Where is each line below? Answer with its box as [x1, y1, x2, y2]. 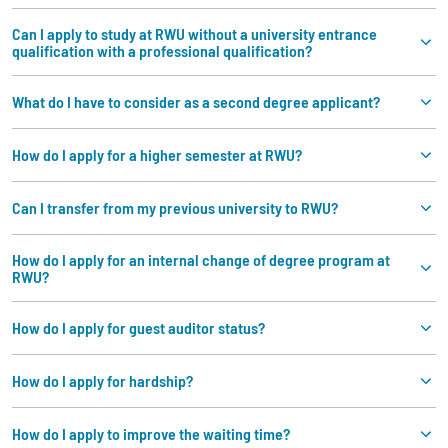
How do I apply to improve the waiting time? [12, 424, 290, 444]
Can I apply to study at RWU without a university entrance [12, 23, 377, 43]
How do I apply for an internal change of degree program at [12, 249, 390, 269]
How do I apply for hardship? [12, 371, 193, 391]
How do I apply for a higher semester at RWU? [12, 145, 302, 165]
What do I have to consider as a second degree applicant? [12, 92, 380, 112]
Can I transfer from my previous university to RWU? [12, 198, 338, 218]
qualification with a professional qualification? [12, 40, 312, 60]
